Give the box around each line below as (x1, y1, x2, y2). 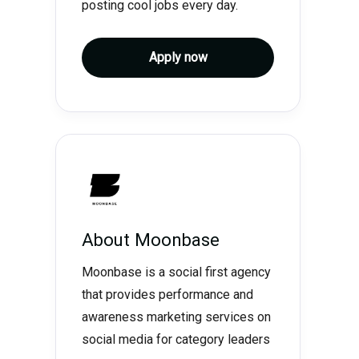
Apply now (148, 50, 208, 65)
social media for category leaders (82, 332, 270, 347)
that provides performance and (82, 287, 253, 302)
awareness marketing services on (82, 309, 271, 325)
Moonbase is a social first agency (82, 264, 271, 280)
